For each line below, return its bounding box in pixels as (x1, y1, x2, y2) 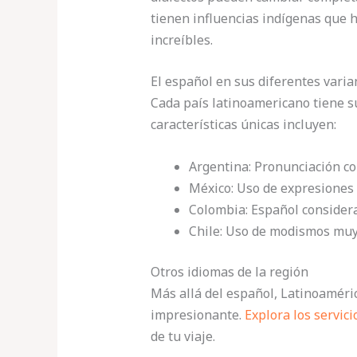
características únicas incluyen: (150, 116, 336, 134)
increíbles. (150, 30, 213, 49)
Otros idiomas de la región (150, 263, 308, 281)
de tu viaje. (150, 328, 215, 346)
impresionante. (150, 306, 245, 324)
